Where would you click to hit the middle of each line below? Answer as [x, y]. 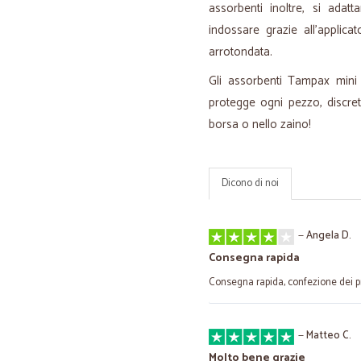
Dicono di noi [250, 183]
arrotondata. [241, 52]
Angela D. [329, 236]
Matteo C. [329, 336]
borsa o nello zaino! [260, 124]
